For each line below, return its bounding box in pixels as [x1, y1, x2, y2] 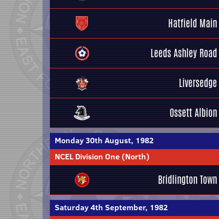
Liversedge [179, 76, 217, 90]
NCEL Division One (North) [55, 151, 150, 162]
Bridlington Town [158, 173, 217, 187]
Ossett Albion [170, 106, 217, 120]
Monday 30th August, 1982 [55, 135, 153, 146]
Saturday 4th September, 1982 [55, 202, 168, 213]
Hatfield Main [168, 16, 217, 30]
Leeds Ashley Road [151, 46, 217, 60]
